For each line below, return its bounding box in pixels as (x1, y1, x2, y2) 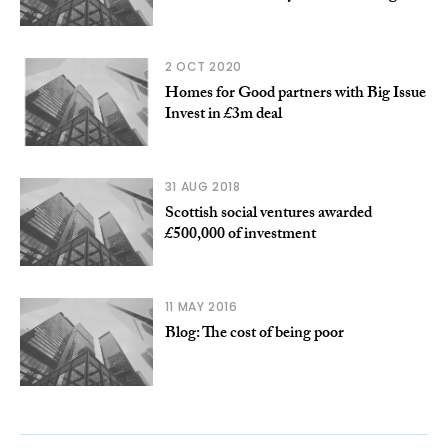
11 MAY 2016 (164, 297, 238, 315)
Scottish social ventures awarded (164, 200, 372, 228)
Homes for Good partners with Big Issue (164, 80, 426, 108)
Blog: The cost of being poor (164, 320, 344, 348)
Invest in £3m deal (164, 101, 282, 129)
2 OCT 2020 (164, 57, 242, 75)
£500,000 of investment (164, 221, 316, 249)
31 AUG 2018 (164, 177, 241, 195)
